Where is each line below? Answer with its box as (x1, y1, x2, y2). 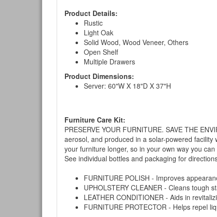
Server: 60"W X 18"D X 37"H (84, 81, 171, 91)
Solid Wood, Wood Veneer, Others (84, 37, 188, 47)
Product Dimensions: (64, 71, 134, 81)
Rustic (84, 18, 103, 28)
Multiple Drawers (84, 57, 135, 67)
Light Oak (84, 28, 113, 38)
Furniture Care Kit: (64, 115, 125, 125)
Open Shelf (84, 47, 118, 57)
